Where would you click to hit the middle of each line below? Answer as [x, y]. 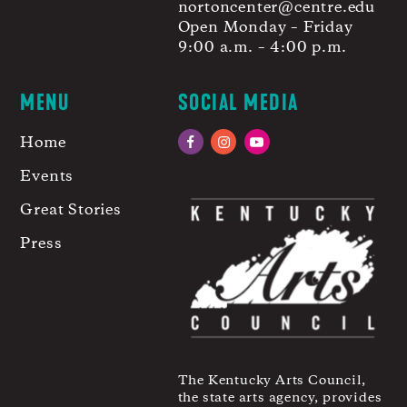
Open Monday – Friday [265, 28]
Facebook [213, 147]
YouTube [276, 147]
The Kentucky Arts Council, [272, 380]
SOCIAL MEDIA [238, 103]
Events [47, 177]
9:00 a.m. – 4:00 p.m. [262, 48]
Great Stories [71, 211]
